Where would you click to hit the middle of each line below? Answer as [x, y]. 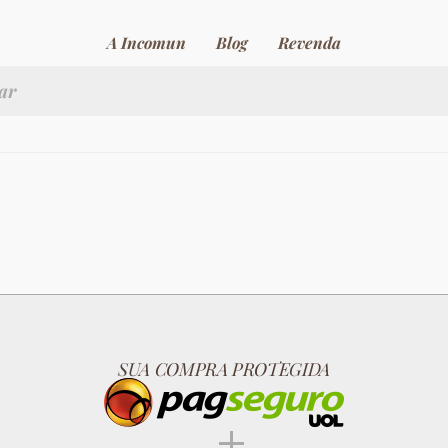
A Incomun [146, 42]
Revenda [309, 42]
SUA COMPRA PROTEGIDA [224, 369]
